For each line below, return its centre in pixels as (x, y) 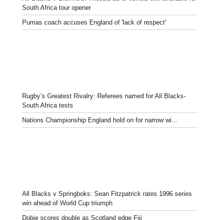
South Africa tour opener (56, 7)
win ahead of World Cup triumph (67, 203)
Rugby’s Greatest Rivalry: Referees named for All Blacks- (104, 96)
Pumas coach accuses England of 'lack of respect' (94, 22)
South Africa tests (48, 105)
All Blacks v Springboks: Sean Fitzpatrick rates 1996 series (107, 193)
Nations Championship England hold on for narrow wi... (100, 120)
